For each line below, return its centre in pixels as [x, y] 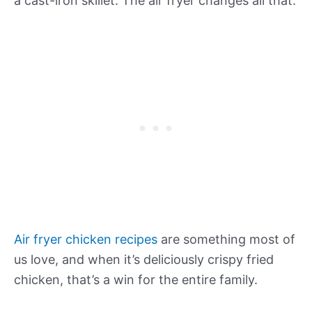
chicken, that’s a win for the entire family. [136, 279]
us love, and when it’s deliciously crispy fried [144, 259]
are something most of [226, 239]
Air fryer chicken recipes [86, 239]
